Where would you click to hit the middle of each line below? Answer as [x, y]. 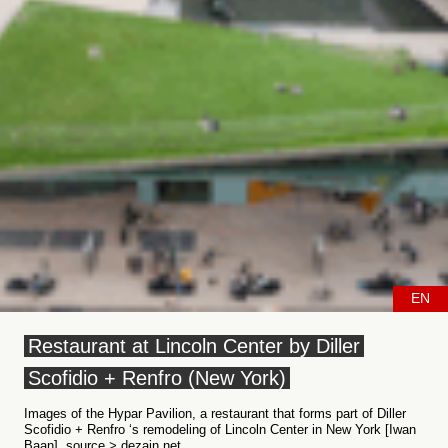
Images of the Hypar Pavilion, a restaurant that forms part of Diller [215, 413]
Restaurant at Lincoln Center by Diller [194, 346]
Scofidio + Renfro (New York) [157, 378]
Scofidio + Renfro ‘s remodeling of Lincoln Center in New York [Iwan [220, 429]
